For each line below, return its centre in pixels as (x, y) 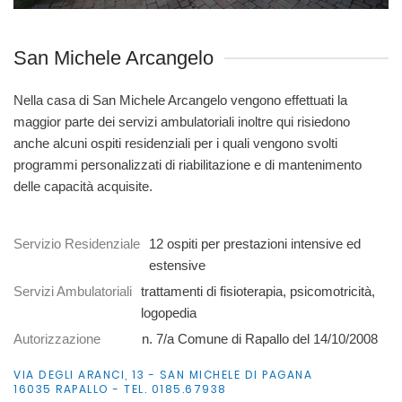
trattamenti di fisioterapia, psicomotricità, (258, 291)
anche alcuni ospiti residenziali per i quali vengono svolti (175, 143)
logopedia (169, 312)
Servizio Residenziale (77, 243)
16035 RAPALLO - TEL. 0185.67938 (120, 389)
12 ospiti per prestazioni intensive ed (255, 243)
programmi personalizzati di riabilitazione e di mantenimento (188, 164)
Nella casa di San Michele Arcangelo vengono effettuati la (180, 100)
